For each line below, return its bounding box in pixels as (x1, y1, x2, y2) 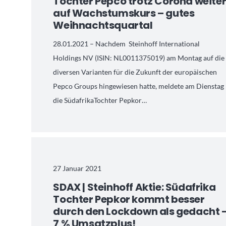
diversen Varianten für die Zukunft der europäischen (53, 68, 217, 77)
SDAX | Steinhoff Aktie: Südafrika (53, 180, 216, 194)
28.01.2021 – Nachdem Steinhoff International (53, 39, 200, 48)
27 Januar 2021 (53, 163, 102, 173)
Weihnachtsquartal (53, 18, 153, 33)
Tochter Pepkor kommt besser (53, 192, 205, 206)
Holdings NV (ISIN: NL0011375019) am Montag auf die (53, 53, 225, 63)
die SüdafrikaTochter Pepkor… (53, 96, 147, 105)
